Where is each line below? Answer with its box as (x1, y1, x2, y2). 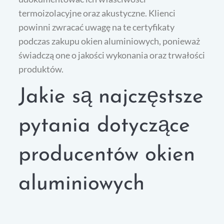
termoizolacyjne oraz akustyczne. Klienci (18, 7, 176, 19)
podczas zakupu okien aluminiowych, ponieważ (18, 35, 200, 47)
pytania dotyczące (18, 115, 190, 137)
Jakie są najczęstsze (18, 86, 204, 108)
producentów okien (18, 144, 195, 166)
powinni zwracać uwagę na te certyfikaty (18, 21, 175, 33)
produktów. (18, 63, 64, 75)
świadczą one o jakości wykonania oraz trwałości (18, 49, 205, 61)
